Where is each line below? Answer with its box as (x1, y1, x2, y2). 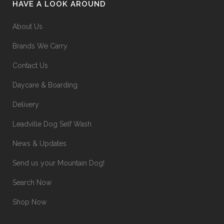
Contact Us (12, 61, 48, 69)
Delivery (12, 100, 39, 108)
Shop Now (12, 198, 46, 206)
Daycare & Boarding (12, 81, 77, 89)
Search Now (12, 178, 51, 186)
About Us (12, 22, 42, 30)
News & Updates (12, 139, 66, 147)
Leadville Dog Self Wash (12, 120, 91, 128)
